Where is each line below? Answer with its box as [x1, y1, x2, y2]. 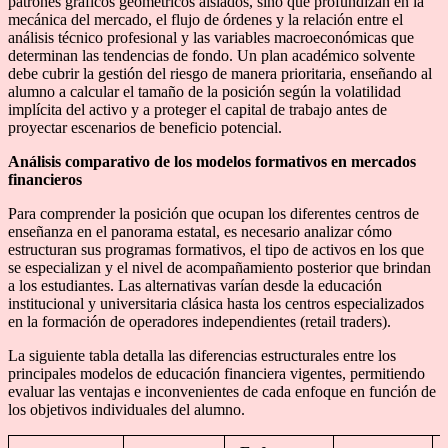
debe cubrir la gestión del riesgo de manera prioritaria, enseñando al [8, 64, 432, 82]
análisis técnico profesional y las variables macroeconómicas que [8, 28, 414, 46]
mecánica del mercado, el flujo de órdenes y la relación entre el [8, 10, 403, 28]
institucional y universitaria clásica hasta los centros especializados [8, 294, 424, 312]
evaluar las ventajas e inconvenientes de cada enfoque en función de [8, 382, 436, 400]
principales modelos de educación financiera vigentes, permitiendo [8, 364, 425, 382]
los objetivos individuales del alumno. [8, 400, 245, 418]
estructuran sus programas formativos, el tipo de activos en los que [8, 240, 424, 258]
